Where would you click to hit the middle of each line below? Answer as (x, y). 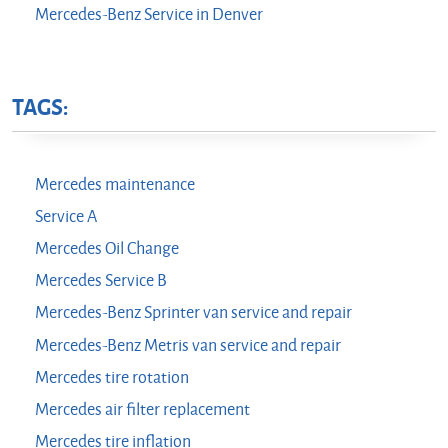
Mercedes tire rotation (111, 377)
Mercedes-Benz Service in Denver (148, 14)
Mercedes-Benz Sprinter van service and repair (193, 313)
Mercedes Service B (100, 281)
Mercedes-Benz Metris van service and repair (187, 345)
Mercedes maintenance (114, 184)
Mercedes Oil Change (106, 248)
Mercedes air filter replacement (142, 409)
